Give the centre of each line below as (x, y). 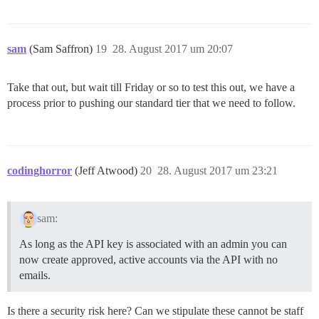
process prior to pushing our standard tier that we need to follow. (151, 103)
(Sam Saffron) (62, 48)
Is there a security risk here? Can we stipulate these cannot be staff (155, 310)
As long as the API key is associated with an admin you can (153, 244)
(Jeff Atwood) (108, 170)
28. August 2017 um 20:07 (173, 48)
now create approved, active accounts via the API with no (148, 259)
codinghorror (40, 170)
